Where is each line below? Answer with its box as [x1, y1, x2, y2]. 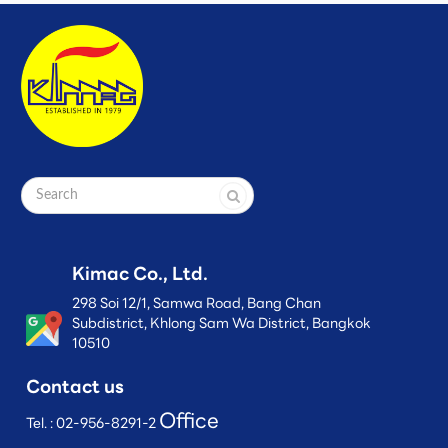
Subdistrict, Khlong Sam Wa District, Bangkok [71, 312, 371, 335]
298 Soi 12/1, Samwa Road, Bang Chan [71, 292, 321, 315]
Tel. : [26, 412, 56, 435]
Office [159, 404, 219, 438]
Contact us [26, 372, 124, 402]
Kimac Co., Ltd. [71, 259, 208, 289]
